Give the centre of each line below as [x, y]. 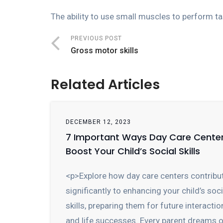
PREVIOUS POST [96, 38]
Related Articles [105, 84]
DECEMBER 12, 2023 [98, 122]
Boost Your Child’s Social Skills [133, 151]
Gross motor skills [105, 51]
